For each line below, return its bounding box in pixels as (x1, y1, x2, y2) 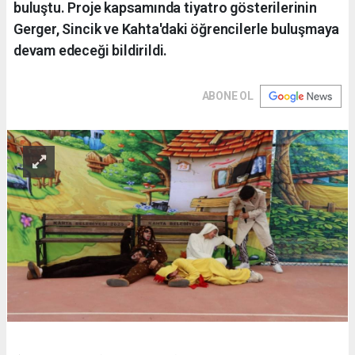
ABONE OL (201, 89, 254, 102)
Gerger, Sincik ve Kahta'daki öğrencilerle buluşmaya (13, 20, 340, 37)
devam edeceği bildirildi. (13, 41, 168, 59)
